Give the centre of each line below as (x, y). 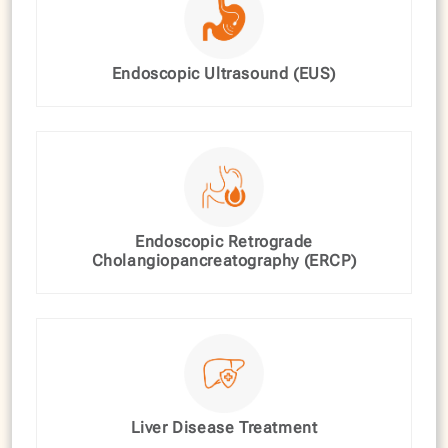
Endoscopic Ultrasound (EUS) (224, 73)
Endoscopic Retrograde (224, 241)
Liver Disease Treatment (224, 428)
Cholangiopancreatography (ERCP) (224, 260)
